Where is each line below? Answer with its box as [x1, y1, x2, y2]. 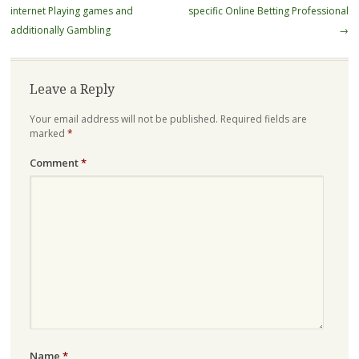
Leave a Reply [29, 82, 115, 98]
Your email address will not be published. [29, 112, 218, 127]
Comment [29, 155, 81, 171]
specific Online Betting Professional [188, 4, 349, 18]
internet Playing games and [10, 4, 133, 18]
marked [29, 127, 67, 141]
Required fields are [220, 112, 307, 127]
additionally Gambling [10, 23, 111, 38]
